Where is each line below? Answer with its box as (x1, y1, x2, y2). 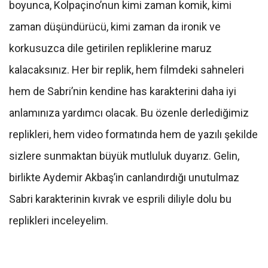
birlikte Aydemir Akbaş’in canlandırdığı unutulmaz (9, 171, 239, 184)
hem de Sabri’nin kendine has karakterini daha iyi (9, 85, 236, 98)
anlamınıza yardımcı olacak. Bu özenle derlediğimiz (9, 106, 249, 120)
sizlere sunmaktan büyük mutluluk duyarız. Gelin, (9, 150, 239, 163)
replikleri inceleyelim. (9, 214, 111, 227)
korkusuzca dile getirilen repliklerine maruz (9, 42, 212, 55)
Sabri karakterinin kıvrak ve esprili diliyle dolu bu (9, 193, 232, 206)
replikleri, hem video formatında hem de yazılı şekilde (9, 128, 258, 141)
